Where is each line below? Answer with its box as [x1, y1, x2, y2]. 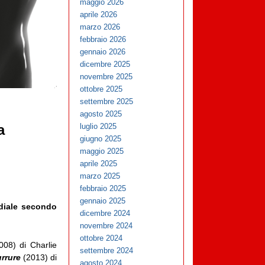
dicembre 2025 [80, 60, 131, 69]
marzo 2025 [80, 172, 121, 181]
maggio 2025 [80, 147, 124, 156]
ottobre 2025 [80, 85, 123, 94]
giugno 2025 [80, 134, 122, 144]
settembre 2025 [80, 97, 134, 106]
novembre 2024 [80, 221, 133, 231]
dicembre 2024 [80, 209, 131, 218]
